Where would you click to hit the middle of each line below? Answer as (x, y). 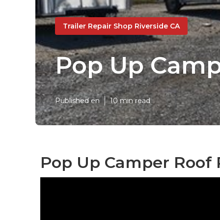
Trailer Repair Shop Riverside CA (121, 26)
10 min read (130, 101)
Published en (77, 101)
